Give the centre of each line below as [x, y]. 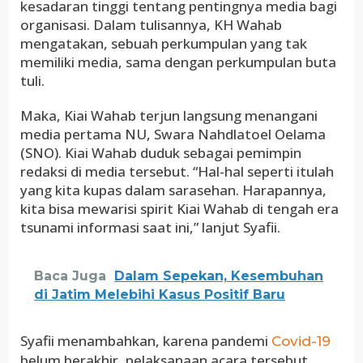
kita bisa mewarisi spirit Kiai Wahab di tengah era [179, 209]
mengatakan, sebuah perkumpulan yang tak [164, 43]
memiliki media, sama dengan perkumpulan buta [178, 62]
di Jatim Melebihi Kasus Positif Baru [160, 295]
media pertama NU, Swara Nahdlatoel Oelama [173, 134]
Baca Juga [70, 276]
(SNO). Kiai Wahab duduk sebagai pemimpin [161, 153]
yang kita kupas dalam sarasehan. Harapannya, [173, 190]
